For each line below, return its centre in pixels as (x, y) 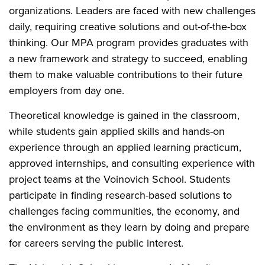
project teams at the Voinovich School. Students (119, 179)
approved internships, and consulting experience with (132, 163)
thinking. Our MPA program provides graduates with (129, 42)
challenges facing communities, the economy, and (124, 211)
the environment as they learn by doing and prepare (129, 227)
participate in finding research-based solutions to (120, 195)
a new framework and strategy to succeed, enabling (128, 58)
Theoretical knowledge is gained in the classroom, (124, 115)
